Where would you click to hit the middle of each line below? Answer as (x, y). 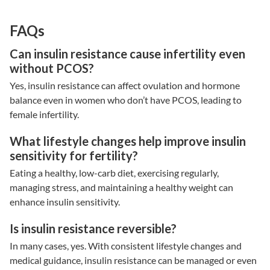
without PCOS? (52, 68)
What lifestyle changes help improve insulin (128, 141)
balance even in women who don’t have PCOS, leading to (126, 99)
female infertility (43, 114)
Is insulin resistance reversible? (94, 228)
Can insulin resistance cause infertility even (127, 53)
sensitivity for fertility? (74, 155)
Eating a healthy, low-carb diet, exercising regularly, (114, 172)
